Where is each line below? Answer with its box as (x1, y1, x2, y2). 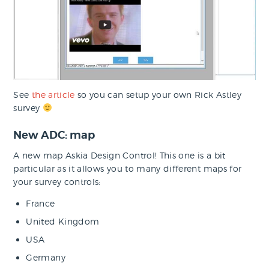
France (26, 198, 55, 208)
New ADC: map (13, 127, 95, 142)
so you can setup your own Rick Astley (74, 89, 241, 100)
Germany (26, 252, 65, 262)
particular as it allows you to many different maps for (13, 163, 242, 174)
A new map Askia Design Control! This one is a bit (13, 150, 226, 160)
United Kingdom (26, 216, 100, 226)
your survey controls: (13, 176, 101, 187)
